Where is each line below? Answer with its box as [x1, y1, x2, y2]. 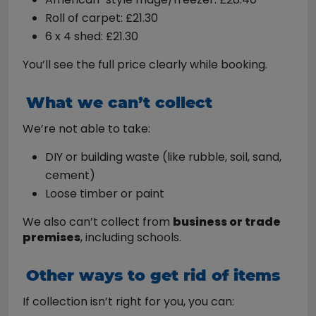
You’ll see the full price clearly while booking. [23, 56, 267, 73]
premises [23, 229, 80, 245]
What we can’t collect [26, 93, 212, 112]
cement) [45, 167, 95, 183]
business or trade [173, 214, 281, 230]
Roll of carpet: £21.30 [45, 10, 158, 26]
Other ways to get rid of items [26, 266, 280, 285]
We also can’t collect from [23, 214, 173, 230]
